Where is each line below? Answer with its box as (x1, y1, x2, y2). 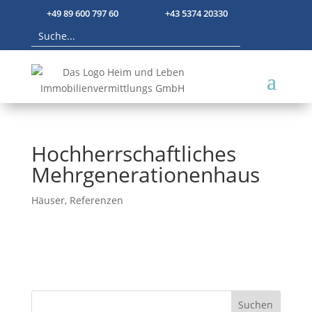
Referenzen (69, 194, 123, 208)
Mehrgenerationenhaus (31, 160, 260, 189)
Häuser (31, 194, 65, 208)
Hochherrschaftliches (31, 139, 236, 169)
